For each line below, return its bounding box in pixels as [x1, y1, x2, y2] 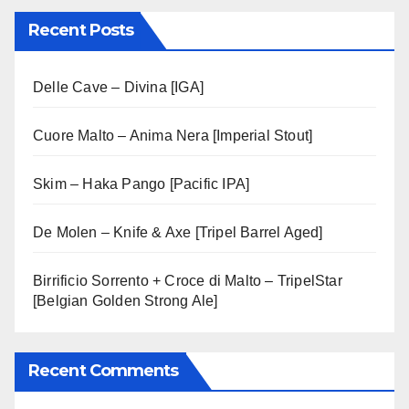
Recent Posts [28, 20, 134, 41]
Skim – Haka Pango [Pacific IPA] [33, 176, 250, 193]
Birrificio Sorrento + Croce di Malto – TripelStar [33, 273, 342, 289]
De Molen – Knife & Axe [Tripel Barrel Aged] [33, 225, 323, 241]
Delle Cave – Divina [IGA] [33, 79, 204, 96]
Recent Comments [28, 360, 179, 381]
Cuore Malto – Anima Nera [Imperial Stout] [33, 128, 313, 144]
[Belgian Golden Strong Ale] [33, 293, 218, 309]
